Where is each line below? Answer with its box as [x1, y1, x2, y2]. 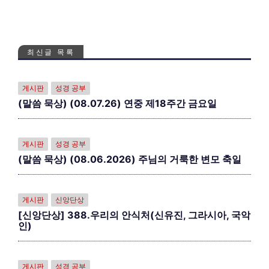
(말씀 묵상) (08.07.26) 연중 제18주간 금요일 [18, 97, 217, 109]
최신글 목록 [27, 47, 75, 56]
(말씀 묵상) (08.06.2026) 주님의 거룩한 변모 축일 [18, 153, 241, 165]
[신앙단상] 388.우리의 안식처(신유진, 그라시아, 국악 [18, 209, 250, 221]
